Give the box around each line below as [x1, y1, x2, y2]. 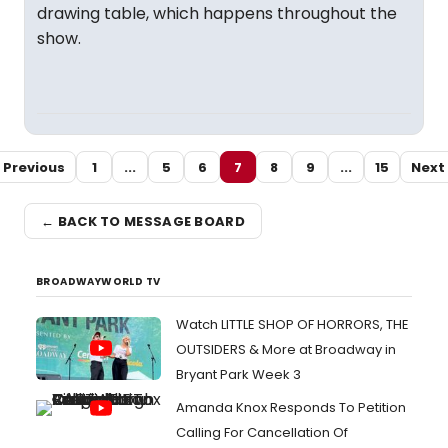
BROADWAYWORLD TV [36, 274, 161, 289]
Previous [3, 157, 65, 177]
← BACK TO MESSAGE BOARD [41, 211, 245, 231]
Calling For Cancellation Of [176, 423, 348, 442]
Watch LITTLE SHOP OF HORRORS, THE [176, 315, 409, 334]
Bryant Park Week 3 [176, 365, 301, 384]
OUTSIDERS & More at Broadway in [176, 340, 396, 359]
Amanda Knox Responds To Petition [176, 398, 406, 417]
